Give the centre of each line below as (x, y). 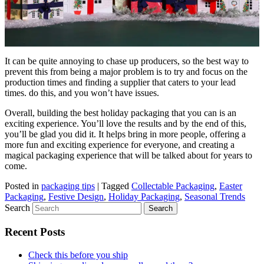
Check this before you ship (78, 255)
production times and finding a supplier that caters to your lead (120, 82)
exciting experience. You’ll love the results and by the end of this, (126, 124)
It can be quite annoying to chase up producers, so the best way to (127, 61)
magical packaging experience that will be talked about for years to (128, 156)
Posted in (22, 186)
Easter (231, 186)
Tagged (115, 186)
